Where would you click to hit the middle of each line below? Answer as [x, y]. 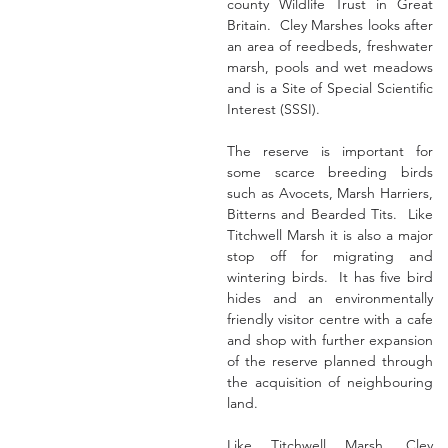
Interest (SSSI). [273, 109]
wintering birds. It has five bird [330, 277]
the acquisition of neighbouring [330, 382]
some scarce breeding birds [330, 172]
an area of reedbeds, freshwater [330, 46]
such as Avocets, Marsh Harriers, [330, 193]
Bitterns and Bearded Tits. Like [330, 214]
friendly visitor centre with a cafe [330, 319]
